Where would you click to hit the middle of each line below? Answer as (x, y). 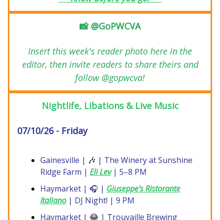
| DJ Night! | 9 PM (100, 201)
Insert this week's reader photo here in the (110, 51)
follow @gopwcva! (110, 78)
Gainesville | (64, 160)
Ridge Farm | (65, 172)
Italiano (53, 201)
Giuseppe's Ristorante (143, 189)
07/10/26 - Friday (52, 131)
